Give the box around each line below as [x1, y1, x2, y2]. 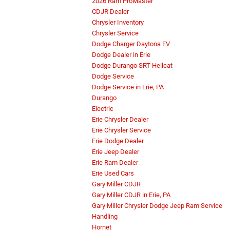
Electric [92, 105, 113, 113]
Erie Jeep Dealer [92, 148, 139, 156]
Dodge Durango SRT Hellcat [92, 62, 172, 70]
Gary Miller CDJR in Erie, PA [92, 191, 170, 199]
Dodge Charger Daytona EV [92, 40, 170, 48]
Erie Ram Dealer [92, 159, 138, 167]
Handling [92, 213, 118, 221]
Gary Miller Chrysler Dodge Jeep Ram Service [92, 202, 222, 210]
